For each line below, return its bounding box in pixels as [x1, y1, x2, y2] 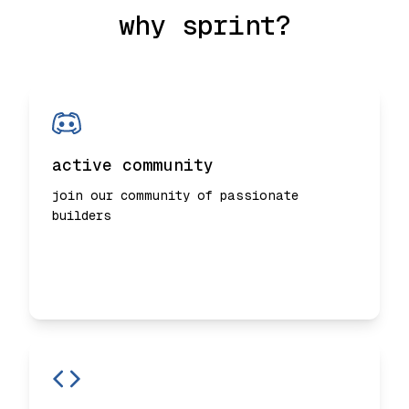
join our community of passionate [52, 188, 299, 204]
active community [52, 155, 214, 175]
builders [52, 208, 111, 224]
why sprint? [118, 9, 291, 42]
